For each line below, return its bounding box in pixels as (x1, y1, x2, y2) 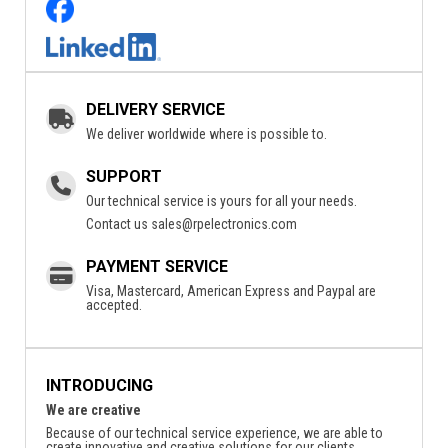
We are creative (46, 402, 141, 418)
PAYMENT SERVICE (86, 257, 228, 276)
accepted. (86, 297, 142, 313)
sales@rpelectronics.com (151, 216, 297, 232)
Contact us (86, 216, 151, 232)
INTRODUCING (46, 376, 153, 395)
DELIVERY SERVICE (86, 100, 225, 119)
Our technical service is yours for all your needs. (86, 193, 357, 209)
